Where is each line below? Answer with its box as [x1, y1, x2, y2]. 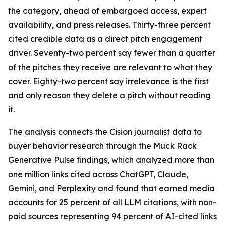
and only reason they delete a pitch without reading [8, 90, 211, 100]
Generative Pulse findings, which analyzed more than [8, 155, 214, 165]
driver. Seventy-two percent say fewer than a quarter [8, 48, 215, 58]
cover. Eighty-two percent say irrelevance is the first [8, 76, 209, 86]
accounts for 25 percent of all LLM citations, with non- [8, 197, 216, 207]
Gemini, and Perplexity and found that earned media [8, 183, 215, 193]
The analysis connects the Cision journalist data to [8, 127, 202, 137]
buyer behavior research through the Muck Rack [8, 141, 197, 151]
